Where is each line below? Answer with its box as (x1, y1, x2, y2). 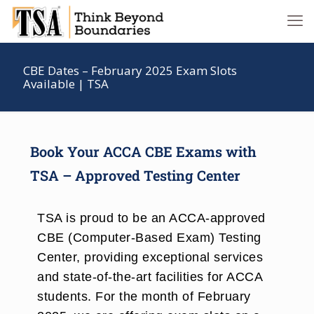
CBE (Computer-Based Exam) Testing (37, 231, 261, 245)
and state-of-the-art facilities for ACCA (37, 270, 262, 284)
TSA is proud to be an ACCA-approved (37, 211, 266, 225)
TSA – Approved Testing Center (30, 166, 240, 184)
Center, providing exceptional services (37, 250, 263, 264)
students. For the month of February (37, 289, 251, 303)
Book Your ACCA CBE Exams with (30, 142, 257, 161)
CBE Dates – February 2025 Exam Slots (23, 62, 237, 78)
